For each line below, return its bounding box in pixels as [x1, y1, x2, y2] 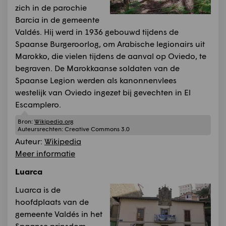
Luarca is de [15, 185, 61, 195]
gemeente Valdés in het [15, 209, 102, 219]
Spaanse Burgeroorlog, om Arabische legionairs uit [15, 38, 205, 48]
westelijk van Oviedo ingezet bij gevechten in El [15, 87, 191, 97]
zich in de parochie [15, 2, 87, 12]
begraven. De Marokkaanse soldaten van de [15, 63, 180, 73]
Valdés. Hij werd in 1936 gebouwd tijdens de [15, 26, 179, 36]
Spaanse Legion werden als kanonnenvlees [15, 75, 177, 85]
